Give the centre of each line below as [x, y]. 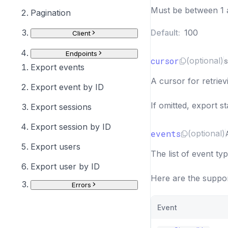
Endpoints [81, 53]
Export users [55, 147]
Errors [81, 185]
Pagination [51, 13]
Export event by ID [67, 87]
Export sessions [61, 107]
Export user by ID [65, 166]
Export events [58, 67]
